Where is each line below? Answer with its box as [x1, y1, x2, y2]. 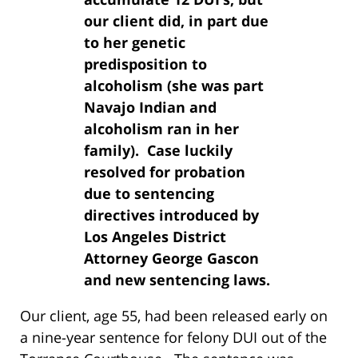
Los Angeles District [84, 226, 226, 246]
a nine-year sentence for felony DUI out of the [20, 327, 327, 347]
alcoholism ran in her [84, 118, 239, 138]
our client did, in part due [84, 10, 268, 30]
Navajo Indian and [84, 97, 217, 117]
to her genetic [84, 32, 185, 52]
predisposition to [84, 54, 207, 74]
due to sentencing [84, 183, 214, 203]
